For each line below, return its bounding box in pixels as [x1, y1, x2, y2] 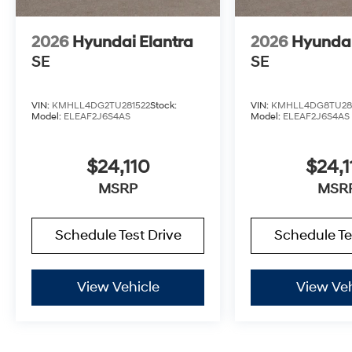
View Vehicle [76, 277, 159, 296]
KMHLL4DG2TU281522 [52, 99, 150, 112]
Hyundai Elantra [72, 32, 193, 52]
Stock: [150, 99, 177, 112]
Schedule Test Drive [54, 225, 181, 244]
